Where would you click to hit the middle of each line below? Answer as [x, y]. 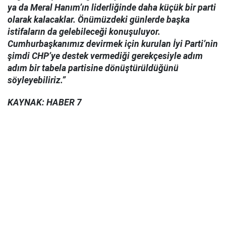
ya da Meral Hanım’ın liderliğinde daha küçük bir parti [112, 7]
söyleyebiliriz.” [37, 80]
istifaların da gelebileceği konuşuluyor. [84, 32]
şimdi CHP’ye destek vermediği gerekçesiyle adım [105, 56]
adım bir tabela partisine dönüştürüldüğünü [93, 68]
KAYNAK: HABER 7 [45, 103]
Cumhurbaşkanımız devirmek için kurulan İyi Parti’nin [113, 44]
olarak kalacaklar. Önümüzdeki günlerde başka [99, 19]
